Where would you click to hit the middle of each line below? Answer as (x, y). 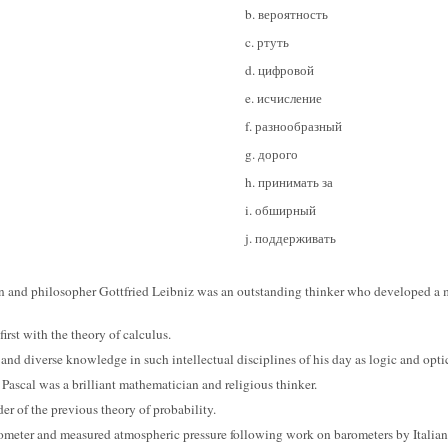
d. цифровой (279, 70)
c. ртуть (267, 42)
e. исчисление (283, 98)
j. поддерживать (290, 238)
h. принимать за (289, 182)
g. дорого (271, 154)
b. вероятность (286, 14)
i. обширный (280, 210)
